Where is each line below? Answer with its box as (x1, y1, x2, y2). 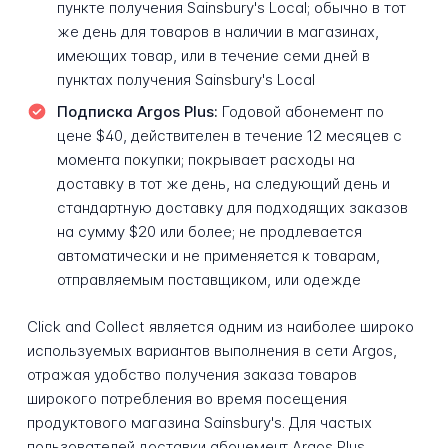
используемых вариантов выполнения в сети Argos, (26, 340, 397, 360)
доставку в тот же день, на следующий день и (56, 173, 390, 193)
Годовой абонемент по (217, 101, 384, 121)
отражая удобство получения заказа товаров (26, 364, 357, 384)
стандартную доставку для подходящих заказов (56, 197, 408, 217)
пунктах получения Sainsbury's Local (56, 70, 315, 90)
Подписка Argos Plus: (56, 101, 218, 121)
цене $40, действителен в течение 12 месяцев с (56, 125, 402, 145)
